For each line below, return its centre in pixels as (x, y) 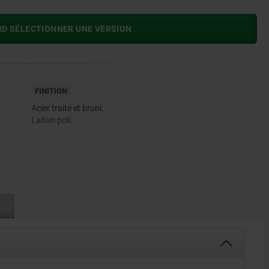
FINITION (51, 91)
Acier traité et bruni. (67, 108)
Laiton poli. (52, 120)
